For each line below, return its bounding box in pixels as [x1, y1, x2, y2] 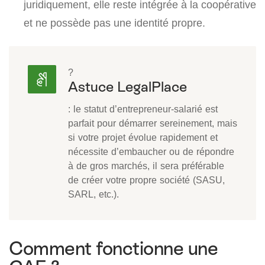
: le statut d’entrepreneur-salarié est [68, 102, 218, 115]
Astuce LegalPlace [68, 78, 187, 95]
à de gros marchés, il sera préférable [68, 159, 224, 172]
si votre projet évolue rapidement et [68, 131, 218, 143]
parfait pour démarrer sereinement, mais [68, 117, 237, 129]
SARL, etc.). [68, 188, 119, 200]
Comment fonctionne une [9, 237, 218, 259]
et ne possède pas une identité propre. [24, 16, 205, 29]
